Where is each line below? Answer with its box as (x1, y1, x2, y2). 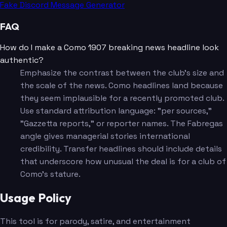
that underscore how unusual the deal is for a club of (20, 156, 226, 167)
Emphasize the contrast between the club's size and (20, 67, 224, 79)
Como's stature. (20, 169, 81, 180)
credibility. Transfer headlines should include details (20, 143, 222, 155)
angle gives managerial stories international (20, 131, 190, 142)
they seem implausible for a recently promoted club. (20, 93, 224, 104)
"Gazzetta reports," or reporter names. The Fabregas (20, 118, 223, 129)
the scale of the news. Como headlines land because (20, 80, 223, 91)
